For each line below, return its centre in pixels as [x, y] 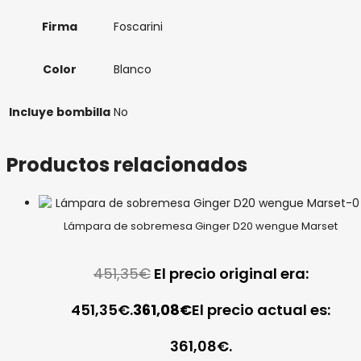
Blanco [133, 69]
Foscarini [138, 26]
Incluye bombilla [60, 112]
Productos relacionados [127, 164]
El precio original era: [231, 274]
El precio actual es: [261, 310]
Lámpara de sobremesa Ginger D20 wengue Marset [201, 226]
